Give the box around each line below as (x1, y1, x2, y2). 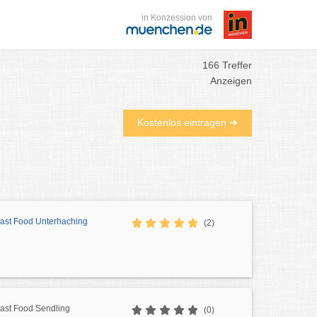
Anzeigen (210, 75, 252, 86)
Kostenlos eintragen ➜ (137, 117, 238, 128)
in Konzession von (142, 13, 212, 23)
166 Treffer (202, 59, 252, 71)
